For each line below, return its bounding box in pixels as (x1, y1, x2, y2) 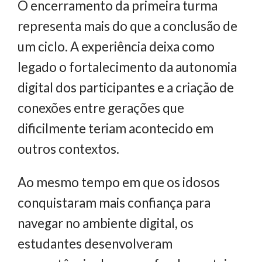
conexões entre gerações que (18, 99, 184, 116)
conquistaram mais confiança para (18, 195, 211, 211)
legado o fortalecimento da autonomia (18, 58, 237, 75)
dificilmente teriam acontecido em (18, 120, 213, 136)
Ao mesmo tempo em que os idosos (18, 174, 220, 191)
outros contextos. (18, 140, 119, 157)
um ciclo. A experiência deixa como (18, 38, 215, 54)
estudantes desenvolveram (18, 236, 173, 252)
